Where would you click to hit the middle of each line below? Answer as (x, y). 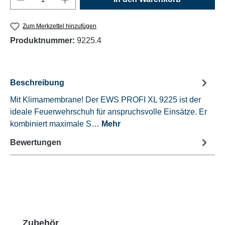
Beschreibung (37, 82)
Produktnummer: (43, 41)
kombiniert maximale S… (56, 124)
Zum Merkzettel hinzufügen (60, 26)
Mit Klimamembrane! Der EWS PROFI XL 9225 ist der (105, 100)
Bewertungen (36, 142)
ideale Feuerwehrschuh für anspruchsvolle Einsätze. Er (108, 112)
